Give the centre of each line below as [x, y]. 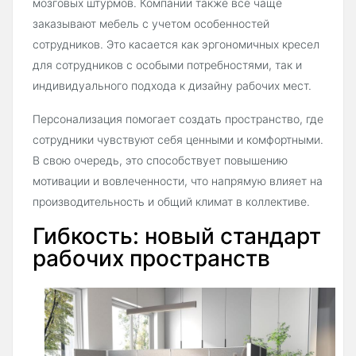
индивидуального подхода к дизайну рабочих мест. [172, 86]
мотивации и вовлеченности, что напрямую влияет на [178, 181]
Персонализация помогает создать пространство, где [178, 119]
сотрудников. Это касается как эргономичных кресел [176, 44]
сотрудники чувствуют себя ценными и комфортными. [178, 140]
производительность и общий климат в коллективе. [171, 202]
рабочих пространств [151, 259]
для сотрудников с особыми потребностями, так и [167, 65]
